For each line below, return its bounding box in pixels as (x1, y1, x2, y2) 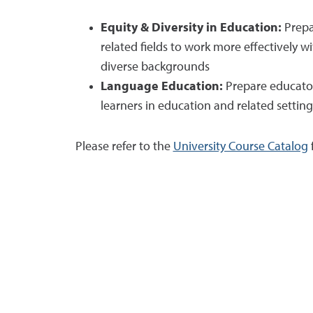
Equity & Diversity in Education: (100, 22, 282, 34)
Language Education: (100, 80, 223, 93)
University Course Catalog (173, 140, 308, 153)
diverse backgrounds (100, 61, 210, 73)
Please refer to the (75, 140, 173, 153)
